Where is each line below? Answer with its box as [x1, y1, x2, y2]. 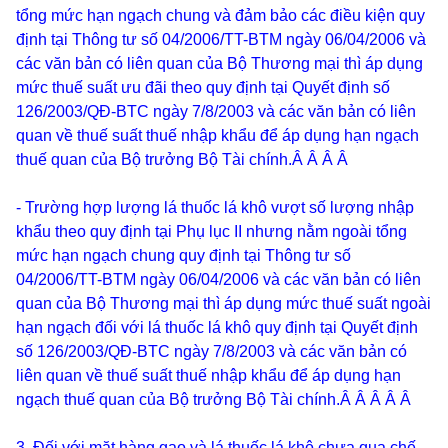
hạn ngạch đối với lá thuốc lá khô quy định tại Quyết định [16, 319, 418, 336]
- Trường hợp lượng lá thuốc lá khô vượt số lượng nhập [16, 199, 414, 216]
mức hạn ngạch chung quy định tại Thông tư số [16, 247, 351, 264]
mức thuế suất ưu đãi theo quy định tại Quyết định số [16, 79, 390, 96]
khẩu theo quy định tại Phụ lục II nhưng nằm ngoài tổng [16, 223, 407, 240]
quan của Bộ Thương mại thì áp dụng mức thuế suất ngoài [16, 295, 431, 312]
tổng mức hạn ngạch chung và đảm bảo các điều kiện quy [16, 7, 425, 24]
